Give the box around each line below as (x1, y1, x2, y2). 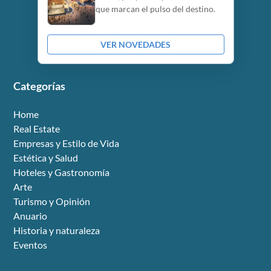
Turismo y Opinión (13, 195, 91, 207)
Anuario (13, 210, 48, 221)
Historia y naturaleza (13, 224, 100, 236)
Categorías (13, 79, 66, 93)
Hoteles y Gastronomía (13, 166, 110, 178)
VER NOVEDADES (100, 39, 171, 50)
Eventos (13, 239, 48, 250)
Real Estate (13, 123, 60, 134)
